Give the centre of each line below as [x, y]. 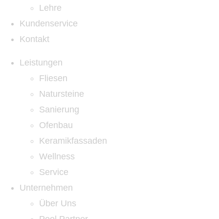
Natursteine [62, 94]
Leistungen [41, 63]
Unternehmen [46, 188]
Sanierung [59, 109]
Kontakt [34, 39]
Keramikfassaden [73, 141]
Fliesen [53, 78]
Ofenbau [56, 125]
